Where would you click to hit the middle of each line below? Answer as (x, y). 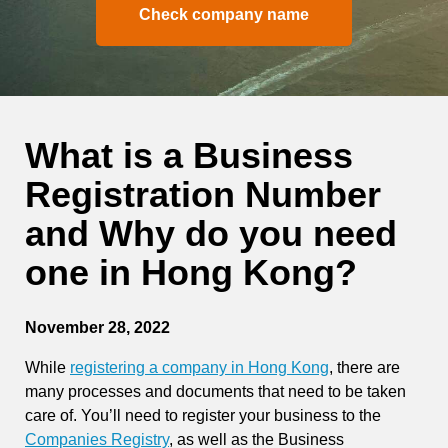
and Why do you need (211, 233)
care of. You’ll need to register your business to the (203, 416)
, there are (364, 368)
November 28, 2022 (97, 328)
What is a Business (189, 155)
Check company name (224, 14)
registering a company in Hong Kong (199, 368)
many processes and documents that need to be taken (215, 392)
